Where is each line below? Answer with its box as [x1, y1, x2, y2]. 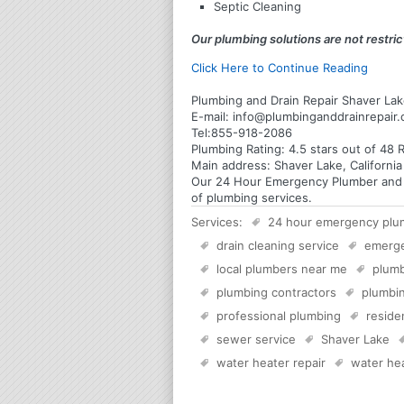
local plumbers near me [216, 261, 347, 276]
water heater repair [216, 354, 326, 370]
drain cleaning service [216, 237, 339, 252]
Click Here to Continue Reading [191, 60, 368, 75]
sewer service [216, 331, 296, 346]
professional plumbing [216, 308, 341, 323]
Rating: [243, 141, 289, 156]
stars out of [307, 141, 380, 156]
